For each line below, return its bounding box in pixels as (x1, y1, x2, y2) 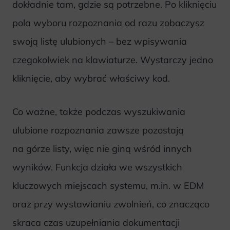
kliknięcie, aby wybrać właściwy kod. (12, 72, 170, 85)
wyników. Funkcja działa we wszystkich (12, 161, 182, 174)
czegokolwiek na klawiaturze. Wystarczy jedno (12, 54, 213, 66)
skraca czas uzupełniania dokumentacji (12, 217, 180, 229)
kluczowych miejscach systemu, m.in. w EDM (12, 180, 204, 192)
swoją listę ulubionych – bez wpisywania (12, 35, 187, 48)
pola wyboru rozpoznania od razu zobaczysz (12, 17, 204, 29)
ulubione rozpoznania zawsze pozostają (12, 124, 184, 137)
